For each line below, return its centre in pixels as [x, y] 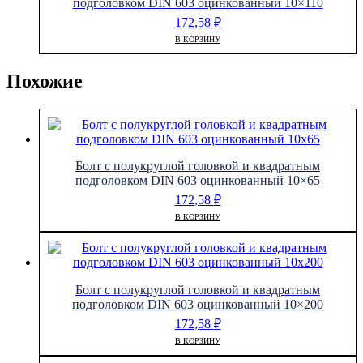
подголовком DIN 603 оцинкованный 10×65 [198, 181]
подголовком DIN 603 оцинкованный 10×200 [198, 304]
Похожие [45, 81]
